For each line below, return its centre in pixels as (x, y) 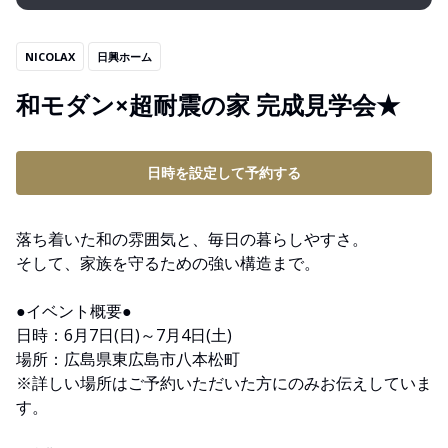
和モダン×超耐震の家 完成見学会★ (208, 105)
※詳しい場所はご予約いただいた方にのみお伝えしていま (224, 383)
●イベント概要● (74, 311)
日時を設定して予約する (224, 173)
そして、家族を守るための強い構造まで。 (168, 263)
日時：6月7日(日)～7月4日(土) (124, 335)
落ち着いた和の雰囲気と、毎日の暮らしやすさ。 (192, 239)
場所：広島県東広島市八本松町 (128, 359)
